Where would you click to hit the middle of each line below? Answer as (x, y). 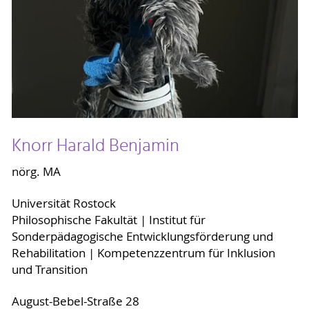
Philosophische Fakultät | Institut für (108, 220)
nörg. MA (36, 172)
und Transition (49, 270)
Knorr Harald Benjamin (95, 146)
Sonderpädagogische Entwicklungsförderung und (142, 237)
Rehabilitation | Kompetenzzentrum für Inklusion (143, 253)
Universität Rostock (63, 204)
